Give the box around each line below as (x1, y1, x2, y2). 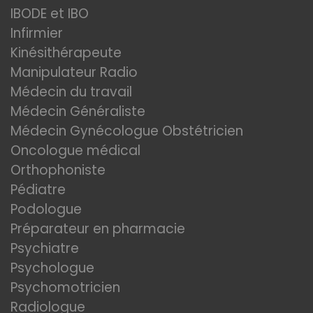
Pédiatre (10, 180, 66, 199)
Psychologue (10, 259, 94, 277)
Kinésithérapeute (10, 43, 122, 62)
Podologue (10, 200, 82, 219)
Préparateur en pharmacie (10, 219, 185, 238)
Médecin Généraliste (10, 102, 145, 121)
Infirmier (10, 24, 63, 43)
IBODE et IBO (10, 4, 89, 23)
